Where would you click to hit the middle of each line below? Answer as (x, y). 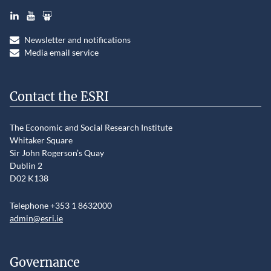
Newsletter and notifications (77, 40)
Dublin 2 (26, 166)
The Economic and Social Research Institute (91, 128)
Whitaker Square (41, 140)
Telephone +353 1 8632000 (61, 206)
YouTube (42, 11)
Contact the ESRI (59, 97)
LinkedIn (26, 11)
